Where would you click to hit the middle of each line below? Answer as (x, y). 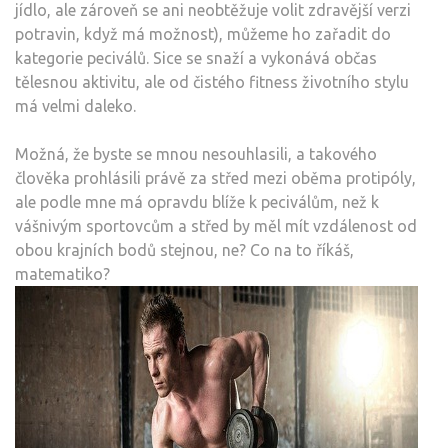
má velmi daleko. (75, 106)
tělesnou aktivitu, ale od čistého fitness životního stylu (212, 82)
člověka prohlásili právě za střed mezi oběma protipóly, (215, 178)
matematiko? (62, 274)
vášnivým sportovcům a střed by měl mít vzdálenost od (216, 226)
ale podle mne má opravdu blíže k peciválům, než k (197, 202)
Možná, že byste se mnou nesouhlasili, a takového (196, 154)
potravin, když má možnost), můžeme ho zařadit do (203, 34)
